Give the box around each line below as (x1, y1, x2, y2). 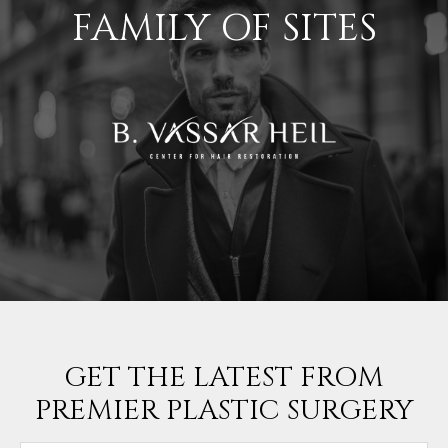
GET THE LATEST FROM (64, 359, 384, 397)
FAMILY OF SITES (71, 3, 377, 55)
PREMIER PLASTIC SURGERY (34, 392, 414, 430)
